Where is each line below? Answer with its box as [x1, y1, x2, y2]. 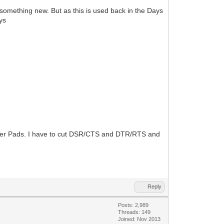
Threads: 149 [118, 208, 151, 215]
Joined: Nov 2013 [118, 215, 161, 222]
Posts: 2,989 [118, 201, 149, 208]
